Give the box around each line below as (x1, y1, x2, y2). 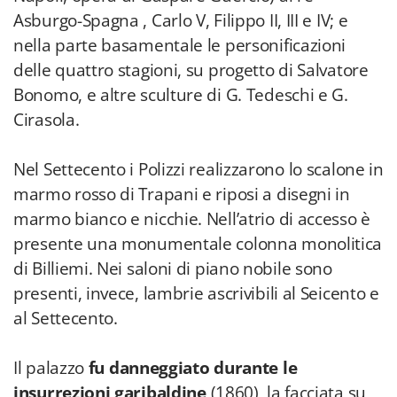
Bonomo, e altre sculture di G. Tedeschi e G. (13, 83, 348, 106)
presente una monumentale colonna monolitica (13, 232, 383, 255)
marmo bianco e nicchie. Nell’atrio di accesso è (13, 207, 370, 230)
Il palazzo (13, 356, 89, 379)
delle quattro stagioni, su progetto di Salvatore (13, 58, 369, 82)
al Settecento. (13, 307, 118, 330)
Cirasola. (13, 108, 80, 131)
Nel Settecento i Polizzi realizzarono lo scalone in (13, 158, 384, 181)
